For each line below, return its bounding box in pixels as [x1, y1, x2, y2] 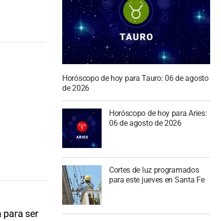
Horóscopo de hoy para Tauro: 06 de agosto [62, 74, 209, 83]
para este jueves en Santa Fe [109, 175, 205, 184]
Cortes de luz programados [109, 165, 199, 175]
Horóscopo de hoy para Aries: [109, 108, 207, 118]
